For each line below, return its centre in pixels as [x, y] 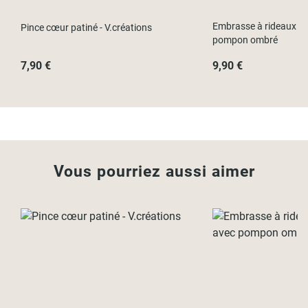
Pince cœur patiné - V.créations [86, 27]
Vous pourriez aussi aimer [154, 171]
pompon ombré [245, 40]
